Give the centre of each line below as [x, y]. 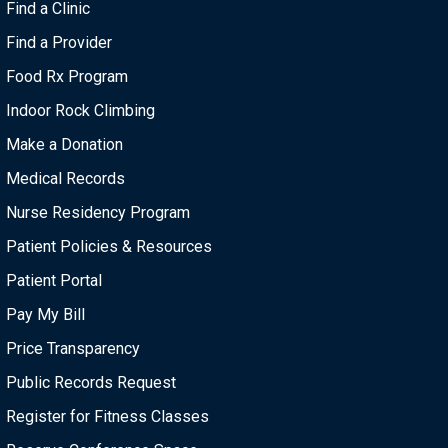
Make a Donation [65, 145]
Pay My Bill [46, 315]
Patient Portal [54, 281]
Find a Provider [59, 43]
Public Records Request [91, 383]
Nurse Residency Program [98, 213]
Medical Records [66, 179]
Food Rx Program [67, 77]
